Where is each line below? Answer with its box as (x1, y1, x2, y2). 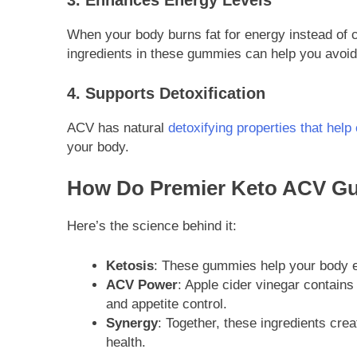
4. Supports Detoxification (67, 84, 265, 102)
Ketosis (105, 257, 154, 273)
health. (105, 334, 146, 350)
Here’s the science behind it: (67, 218, 237, 234)
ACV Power (105, 277, 178, 292)
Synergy (105, 315, 158, 331)
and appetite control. (105, 296, 227, 312)
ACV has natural (67, 120, 164, 135)
